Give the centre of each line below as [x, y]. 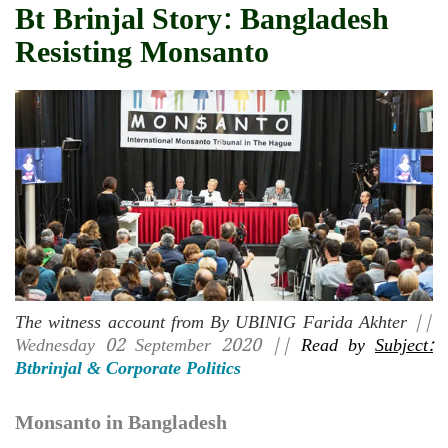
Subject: [404, 345]
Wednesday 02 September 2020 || [158, 345]
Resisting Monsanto [142, 53]
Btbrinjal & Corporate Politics [128, 368]
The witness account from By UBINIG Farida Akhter [211, 322]
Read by [338, 345]
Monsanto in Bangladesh [121, 422]
